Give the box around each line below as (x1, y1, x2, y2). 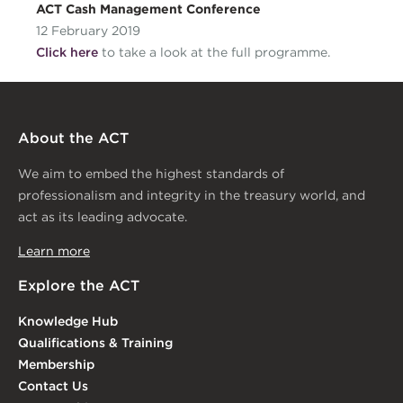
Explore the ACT (18, 276, 139, 295)
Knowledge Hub (18, 313, 118, 330)
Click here (36, 44, 98, 61)
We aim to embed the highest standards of (18, 166, 284, 183)
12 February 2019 (36, 22, 140, 40)
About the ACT (18, 129, 129, 148)
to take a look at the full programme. (98, 44, 330, 61)
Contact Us (18, 378, 88, 395)
